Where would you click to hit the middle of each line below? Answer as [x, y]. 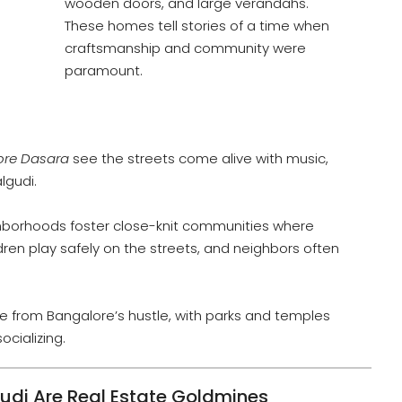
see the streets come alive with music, [199, 158]
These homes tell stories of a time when [197, 26]
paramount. [104, 71]
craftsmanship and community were [186, 48]
